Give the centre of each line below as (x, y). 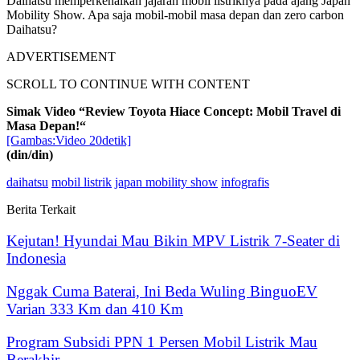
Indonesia (36, 259)
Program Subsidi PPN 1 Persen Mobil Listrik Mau (162, 342)
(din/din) (30, 155)
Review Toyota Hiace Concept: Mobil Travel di (213, 112)
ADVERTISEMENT (61, 57)
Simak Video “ (46, 112)
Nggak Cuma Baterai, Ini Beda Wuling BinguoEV (162, 291)
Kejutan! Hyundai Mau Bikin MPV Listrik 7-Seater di (173, 241)
